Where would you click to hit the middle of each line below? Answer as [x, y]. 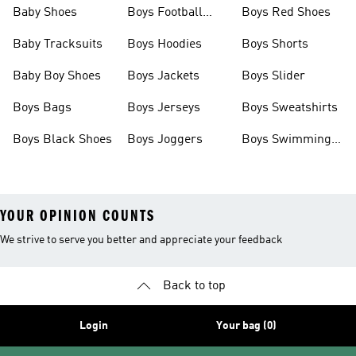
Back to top [194, 286]
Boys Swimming [286, 140]
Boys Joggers [165, 140]
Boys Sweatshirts [290, 108]
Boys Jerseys [164, 108]
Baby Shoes [45, 13]
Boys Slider [273, 76]
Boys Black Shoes [62, 140]
